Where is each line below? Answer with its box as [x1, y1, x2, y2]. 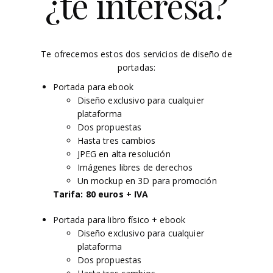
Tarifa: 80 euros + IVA [52, 188, 149, 200]
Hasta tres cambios [77, 135, 156, 146]
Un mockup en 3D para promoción [77, 175, 217, 186]
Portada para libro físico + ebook [52, 214, 186, 225]
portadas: [117, 62, 156, 73]
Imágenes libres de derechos [77, 161, 193, 173]
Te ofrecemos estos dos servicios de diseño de [41, 48, 232, 60]
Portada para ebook [52, 81, 134, 93]
